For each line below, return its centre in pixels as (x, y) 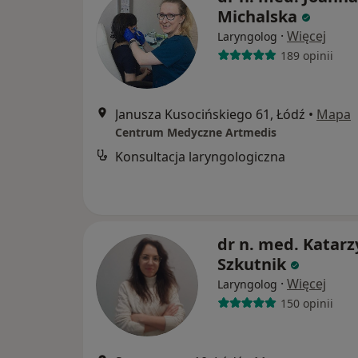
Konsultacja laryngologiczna (200, 157)
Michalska (257, 16)
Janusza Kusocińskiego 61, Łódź (210, 114)
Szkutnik (252, 264)
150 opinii (306, 303)
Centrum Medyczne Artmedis (196, 132)
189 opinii (306, 55)
